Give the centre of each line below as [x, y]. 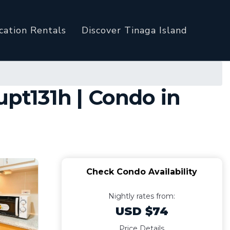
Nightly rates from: [142, 196]
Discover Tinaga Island [135, 30]
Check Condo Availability [142, 172]
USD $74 [142, 211]
